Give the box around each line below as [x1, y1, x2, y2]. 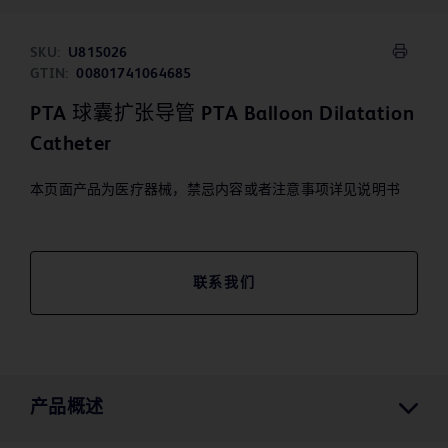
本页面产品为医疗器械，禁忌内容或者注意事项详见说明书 [30, 183, 401, 198]
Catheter [30, 135, 112, 156]
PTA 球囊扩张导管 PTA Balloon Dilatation [30, 105, 415, 126]
